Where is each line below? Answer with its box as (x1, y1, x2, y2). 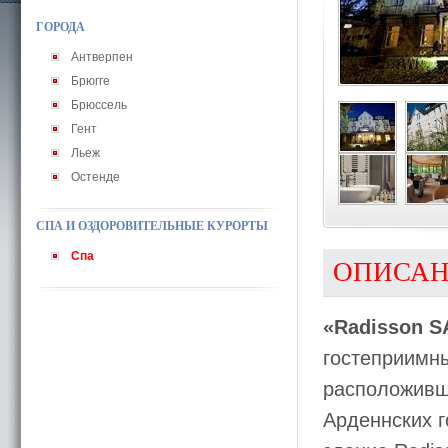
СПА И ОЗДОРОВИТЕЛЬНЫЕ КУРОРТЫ (36, 219, 268, 233)
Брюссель (71, 98, 127, 112)
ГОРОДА (36, 20, 85, 34)
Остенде (71, 170, 120, 184)
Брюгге (71, 74, 110, 88)
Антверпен (71, 50, 133, 64)
